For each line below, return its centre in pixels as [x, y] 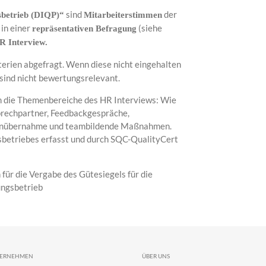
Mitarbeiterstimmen [123, 15]
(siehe [149, 28]
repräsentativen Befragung [84, 28]
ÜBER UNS [156, 256]
